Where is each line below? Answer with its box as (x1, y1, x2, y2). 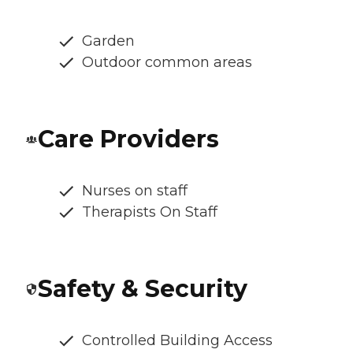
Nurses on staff (82, 182, 188, 200)
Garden (82, 32, 135, 50)
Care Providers (38, 124, 219, 154)
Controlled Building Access (82, 332, 273, 350)
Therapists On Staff (82, 203, 217, 221)
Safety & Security (38, 274, 247, 304)
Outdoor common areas (82, 54, 252, 72)
